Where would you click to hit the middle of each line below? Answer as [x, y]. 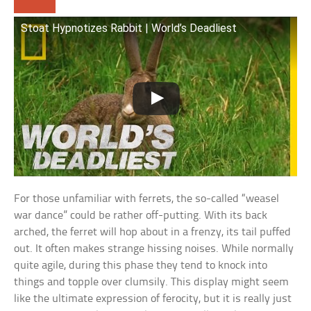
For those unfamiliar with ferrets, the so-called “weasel [147, 199]
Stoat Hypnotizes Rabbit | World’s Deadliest [129, 28]
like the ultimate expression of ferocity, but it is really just [153, 299]
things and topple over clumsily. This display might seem [152, 282]
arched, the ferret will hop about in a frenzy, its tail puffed [153, 232]
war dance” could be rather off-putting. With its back [141, 215]
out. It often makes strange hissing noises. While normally [154, 249]
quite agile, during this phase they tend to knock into [141, 265]
